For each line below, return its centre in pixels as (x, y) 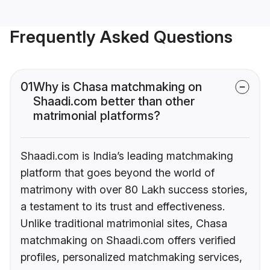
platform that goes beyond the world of (118, 173)
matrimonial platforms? (97, 116)
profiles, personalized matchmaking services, (131, 257)
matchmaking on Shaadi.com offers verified (128, 240)
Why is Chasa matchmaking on (118, 87)
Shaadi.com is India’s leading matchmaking (127, 156)
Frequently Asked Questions (121, 37)
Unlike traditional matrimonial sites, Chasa (124, 224)
